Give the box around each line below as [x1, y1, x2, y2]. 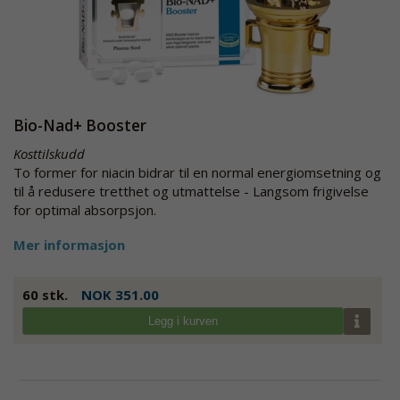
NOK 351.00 [81, 286, 159, 304]
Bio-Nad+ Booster [13, 115, 146, 136]
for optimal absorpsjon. [13, 201, 156, 219]
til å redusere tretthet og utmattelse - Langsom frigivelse [13, 182, 369, 200]
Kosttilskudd [13, 145, 85, 162]
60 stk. [22, 286, 68, 304]
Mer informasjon [13, 236, 125, 254]
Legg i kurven [147, 314, 218, 328]
